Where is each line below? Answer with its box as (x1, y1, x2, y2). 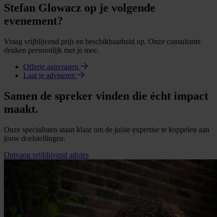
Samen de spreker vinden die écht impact (4, 90, 208, 103)
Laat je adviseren (23, 71, 77, 80)
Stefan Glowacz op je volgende (4, 1, 155, 15)
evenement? (4, 15, 63, 28)
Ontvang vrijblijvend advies (4, 151, 89, 159)
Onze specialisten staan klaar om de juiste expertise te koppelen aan (4, 125, 209, 134)
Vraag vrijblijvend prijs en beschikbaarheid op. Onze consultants (4, 37, 201, 46)
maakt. (4, 103, 38, 116)
